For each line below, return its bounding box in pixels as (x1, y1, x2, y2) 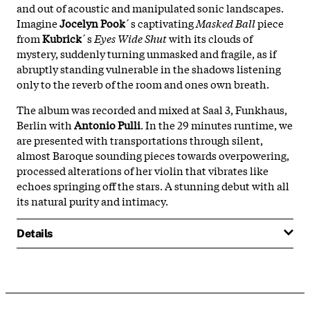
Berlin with (17, 116, 74, 132)
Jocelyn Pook (60, 15, 125, 30)
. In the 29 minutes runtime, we (140, 116, 293, 132)
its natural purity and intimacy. (17, 192, 168, 208)
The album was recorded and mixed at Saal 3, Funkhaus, (17, 101, 287, 117)
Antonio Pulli (74, 116, 140, 132)
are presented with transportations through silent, (17, 131, 263, 147)
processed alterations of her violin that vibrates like (17, 162, 268, 178)
